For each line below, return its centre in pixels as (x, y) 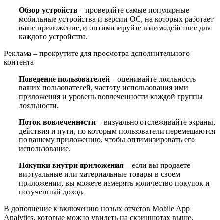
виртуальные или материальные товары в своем (99, 174)
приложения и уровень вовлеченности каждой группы (111, 96)
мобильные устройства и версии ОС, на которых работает (116, 19)
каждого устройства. (53, 36)
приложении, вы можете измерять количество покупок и (114, 183)
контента (19, 62)
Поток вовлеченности (57, 122)
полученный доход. (51, 192)
